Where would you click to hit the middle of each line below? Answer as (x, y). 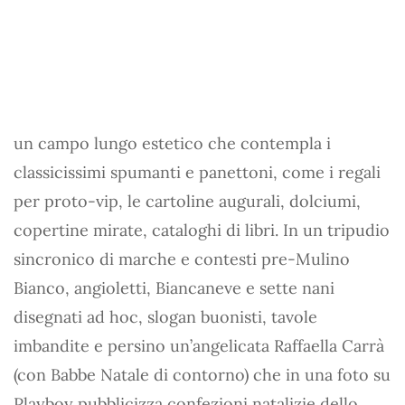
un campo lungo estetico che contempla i (172, 143)
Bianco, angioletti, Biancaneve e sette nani (174, 288)
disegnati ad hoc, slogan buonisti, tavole (165, 317)
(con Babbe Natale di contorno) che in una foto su (202, 375)
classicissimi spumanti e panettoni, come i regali (197, 172)
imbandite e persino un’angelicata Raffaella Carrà (199, 346)
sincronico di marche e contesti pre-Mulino (182, 259)
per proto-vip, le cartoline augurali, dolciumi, (187, 201)
